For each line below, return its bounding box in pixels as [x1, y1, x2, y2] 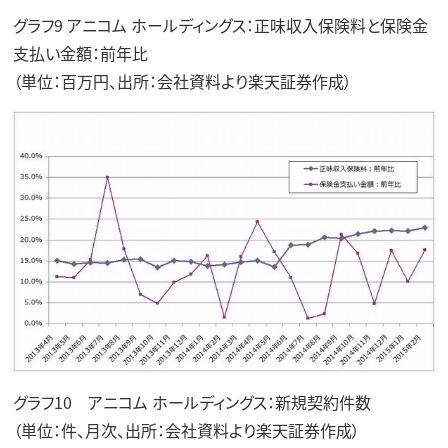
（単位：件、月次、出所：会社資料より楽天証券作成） [12, 417, 360, 442]
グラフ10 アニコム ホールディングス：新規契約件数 [12, 389, 371, 414]
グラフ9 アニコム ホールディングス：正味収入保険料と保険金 [12, 12, 428, 37]
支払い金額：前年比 [12, 40, 148, 65]
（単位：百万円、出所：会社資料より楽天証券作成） [12, 68, 352, 93]
